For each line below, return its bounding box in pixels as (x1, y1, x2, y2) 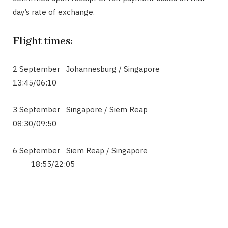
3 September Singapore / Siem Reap (13, 104, 182, 115)
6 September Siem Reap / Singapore (13, 145, 164, 155)
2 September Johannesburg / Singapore (13, 64, 184, 74)
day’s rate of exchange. (13, 7, 95, 17)
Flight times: (13, 34, 72, 48)
